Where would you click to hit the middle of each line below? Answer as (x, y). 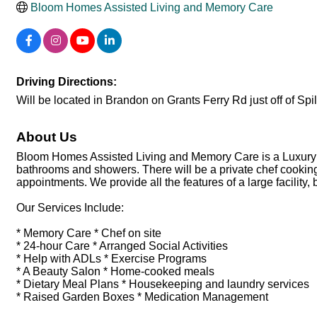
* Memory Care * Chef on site (89, 233)
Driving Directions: (67, 81)
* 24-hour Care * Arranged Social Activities (122, 246)
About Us (47, 137)
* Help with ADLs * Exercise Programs (111, 258)
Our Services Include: (70, 207)
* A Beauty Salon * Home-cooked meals (115, 271)
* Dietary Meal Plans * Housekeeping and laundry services (163, 284)
